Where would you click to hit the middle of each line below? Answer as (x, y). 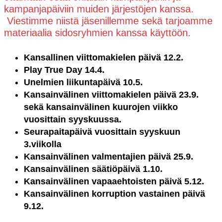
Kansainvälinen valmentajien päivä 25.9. (109, 157)
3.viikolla (43, 144)
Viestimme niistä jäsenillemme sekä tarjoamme (108, 21)
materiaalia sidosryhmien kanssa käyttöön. (97, 32)
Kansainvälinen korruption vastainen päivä (114, 194)
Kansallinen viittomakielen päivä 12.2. (104, 58)
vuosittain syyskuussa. (74, 120)
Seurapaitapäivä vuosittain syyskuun (102, 132)
